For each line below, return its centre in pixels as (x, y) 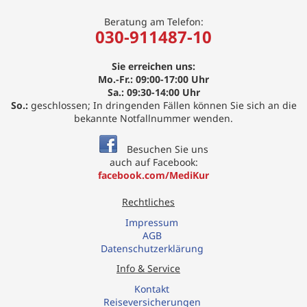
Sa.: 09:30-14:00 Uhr (153, 92)
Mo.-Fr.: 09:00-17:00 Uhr (153, 79)
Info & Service (148, 268)
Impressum (152, 222)
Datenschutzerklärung (152, 248)
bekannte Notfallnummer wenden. (153, 118)
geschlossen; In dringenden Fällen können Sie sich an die (162, 105)
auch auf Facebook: (153, 162)
